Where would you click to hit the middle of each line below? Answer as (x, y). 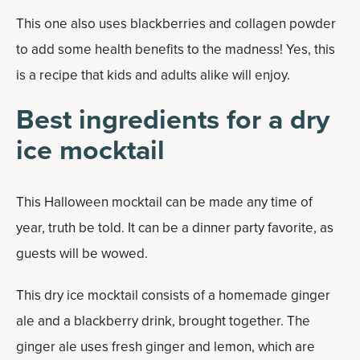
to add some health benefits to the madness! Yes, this (176, 49)
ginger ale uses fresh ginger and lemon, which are (166, 347)
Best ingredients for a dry (173, 119)
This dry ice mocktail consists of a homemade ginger (173, 295)
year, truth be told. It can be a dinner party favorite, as (175, 228)
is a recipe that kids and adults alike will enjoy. (153, 75)
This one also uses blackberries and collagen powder (176, 24)
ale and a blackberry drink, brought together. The (163, 321)
